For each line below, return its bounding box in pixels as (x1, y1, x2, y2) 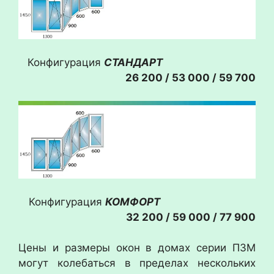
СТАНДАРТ (104, 56, 256, 68)
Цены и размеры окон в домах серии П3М (18, 242, 256, 254)
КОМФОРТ (105, 195, 160, 208)
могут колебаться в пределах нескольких (18, 257, 256, 270)
